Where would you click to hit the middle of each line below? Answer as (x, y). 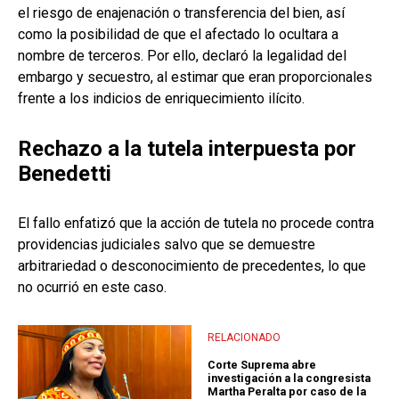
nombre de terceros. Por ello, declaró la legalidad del (182, 56)
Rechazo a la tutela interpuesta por (187, 149)
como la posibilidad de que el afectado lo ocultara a (178, 35)
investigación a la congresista (289, 379)
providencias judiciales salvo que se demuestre (167, 245)
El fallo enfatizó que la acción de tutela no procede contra (196, 224)
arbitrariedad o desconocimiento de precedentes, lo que (192, 266)
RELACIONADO (244, 337)
